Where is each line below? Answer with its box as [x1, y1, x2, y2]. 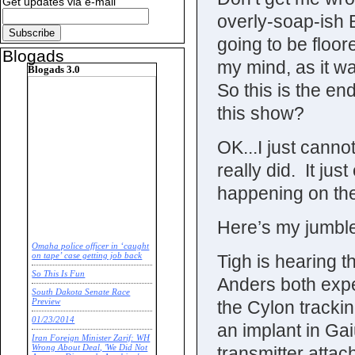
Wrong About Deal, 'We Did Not [32, 343, 148, 353]
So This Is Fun [32, 269, 86, 279]
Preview [32, 297, 61, 307]
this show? [216, 103, 304, 124]
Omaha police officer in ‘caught [32, 242, 150, 251]
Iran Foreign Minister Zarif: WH [32, 334, 151, 343]
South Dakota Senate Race [32, 288, 131, 297]
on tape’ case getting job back [32, 251, 143, 261]
